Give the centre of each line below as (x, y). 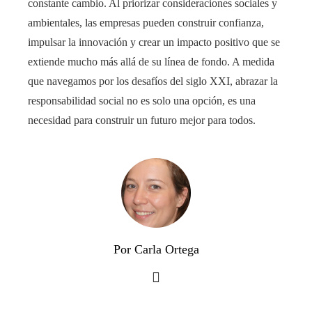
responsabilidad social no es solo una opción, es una (142, 100)
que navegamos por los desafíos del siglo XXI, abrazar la (153, 81)
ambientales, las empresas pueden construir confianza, (146, 22)
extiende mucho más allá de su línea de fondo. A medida (151, 61)
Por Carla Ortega (156, 249)
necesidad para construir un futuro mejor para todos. (142, 120)
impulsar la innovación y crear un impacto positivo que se (154, 42)
